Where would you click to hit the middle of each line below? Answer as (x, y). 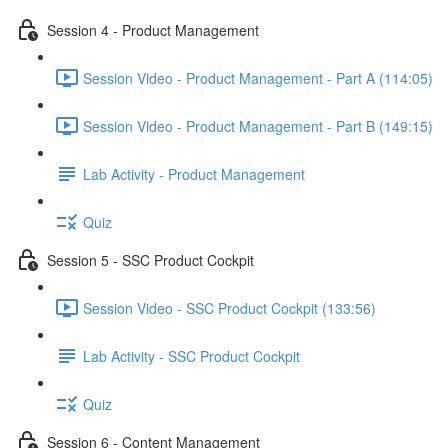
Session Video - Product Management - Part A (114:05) (258, 77)
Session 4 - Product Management (153, 29)
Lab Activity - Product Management (194, 173)
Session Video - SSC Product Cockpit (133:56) (229, 307)
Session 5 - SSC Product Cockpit (150, 259)
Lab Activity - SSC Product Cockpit (191, 355)
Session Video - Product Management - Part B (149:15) (258, 125)
